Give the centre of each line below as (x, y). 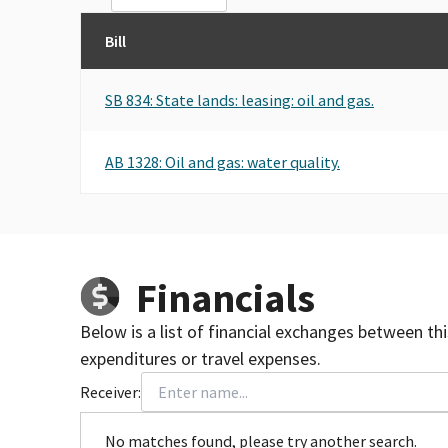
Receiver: (110, 391)
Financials (225, 297)
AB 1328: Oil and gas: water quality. (222, 161)
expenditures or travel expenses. (200, 358)
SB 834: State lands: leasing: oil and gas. (239, 99)
